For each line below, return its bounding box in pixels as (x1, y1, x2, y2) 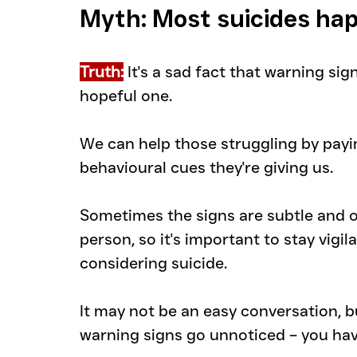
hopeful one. (80, 86, 172, 106)
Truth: (80, 62, 124, 82)
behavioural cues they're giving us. (80, 158, 333, 178)
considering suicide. (80, 253, 227, 273)
